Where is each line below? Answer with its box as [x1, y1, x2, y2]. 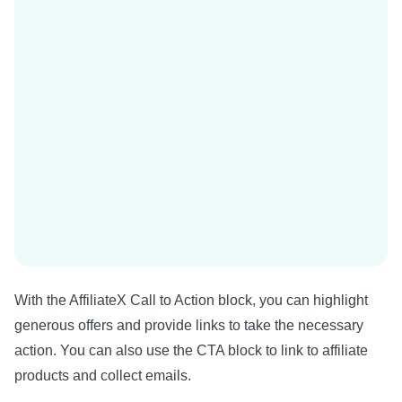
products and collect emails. [14, 368, 191, 383]
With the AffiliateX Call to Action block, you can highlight [14, 293, 368, 308]
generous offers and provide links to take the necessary [14, 318, 363, 333]
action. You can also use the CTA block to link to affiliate [14, 343, 368, 358]
